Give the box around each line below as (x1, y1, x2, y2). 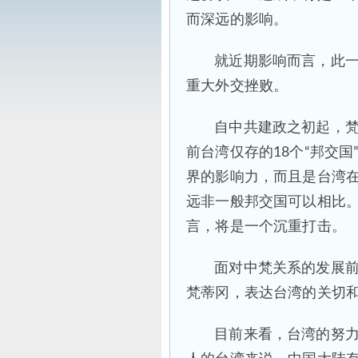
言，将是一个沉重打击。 (186, 220, 346, 234)
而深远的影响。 (186, 13, 288, 26)
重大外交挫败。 (186, 79, 288, 93)
